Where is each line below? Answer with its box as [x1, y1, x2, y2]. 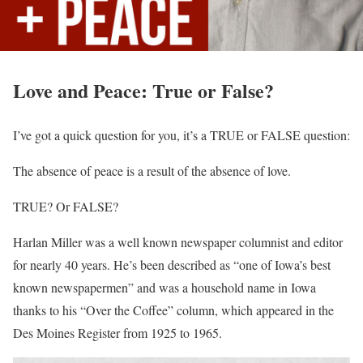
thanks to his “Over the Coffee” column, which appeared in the [13, 301, 334, 319]
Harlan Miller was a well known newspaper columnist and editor [13, 233, 343, 251]
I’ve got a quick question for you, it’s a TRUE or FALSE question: [13, 126, 350, 144]
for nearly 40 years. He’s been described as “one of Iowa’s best [13, 256, 331, 274]
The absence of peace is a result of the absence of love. [13, 162, 291, 180]
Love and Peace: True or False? [13, 76, 274, 105]
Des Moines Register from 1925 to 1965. [13, 324, 222, 342]
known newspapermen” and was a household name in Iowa [13, 279, 316, 297]
